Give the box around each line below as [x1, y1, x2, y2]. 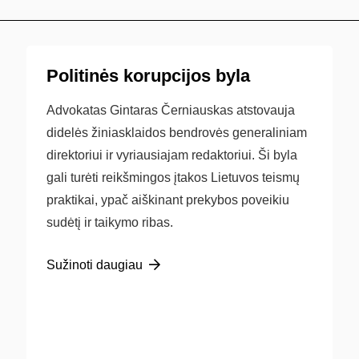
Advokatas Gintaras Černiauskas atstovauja [46, 103, 296, 117]
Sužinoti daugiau [46, 257, 143, 272]
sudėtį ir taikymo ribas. [46, 216, 174, 229]
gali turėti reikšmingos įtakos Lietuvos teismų [46, 171, 301, 184]
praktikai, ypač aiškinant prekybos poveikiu [46, 193, 290, 207]
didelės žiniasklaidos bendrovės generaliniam [46, 126, 308, 139]
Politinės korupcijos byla [46, 66, 251, 86]
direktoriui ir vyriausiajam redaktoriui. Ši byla [46, 148, 298, 162]
